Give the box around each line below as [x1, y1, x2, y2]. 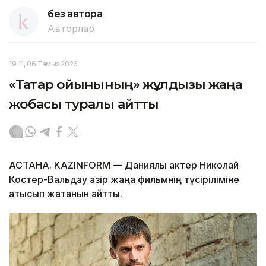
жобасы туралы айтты [9, 96, 159, 112]
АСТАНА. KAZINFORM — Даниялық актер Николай [9, 159, 239, 171]
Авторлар [47, 22, 94, 34]
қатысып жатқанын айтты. [9, 187, 122, 199]
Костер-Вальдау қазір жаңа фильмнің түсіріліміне [9, 173, 239, 185]
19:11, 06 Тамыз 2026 [9, 59, 78, 68]
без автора [47, 8, 103, 20]
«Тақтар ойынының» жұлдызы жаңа [9, 76, 243, 93]
